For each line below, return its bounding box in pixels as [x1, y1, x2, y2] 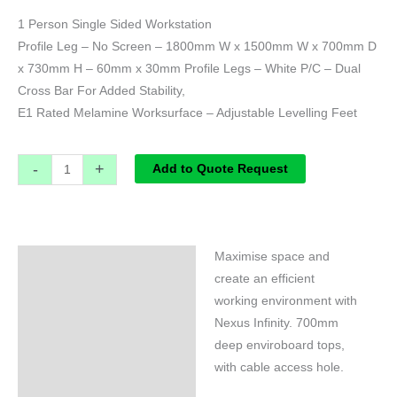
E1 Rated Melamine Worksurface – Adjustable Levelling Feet [18, 106, 357, 121]
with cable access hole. [214, 361, 344, 375]
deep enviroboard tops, [214, 339, 345, 353]
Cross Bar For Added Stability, [18, 84, 185, 98]
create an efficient [214, 272, 315, 286]
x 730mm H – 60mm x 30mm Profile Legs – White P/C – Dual [18, 62, 361, 76]
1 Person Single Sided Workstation [18, 18, 212, 32]
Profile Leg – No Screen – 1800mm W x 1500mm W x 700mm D [18, 40, 377, 54]
